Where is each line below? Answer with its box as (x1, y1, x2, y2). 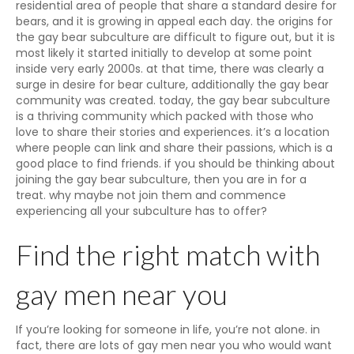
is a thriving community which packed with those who (16, 108, 314, 124)
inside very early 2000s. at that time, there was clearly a (16, 61, 324, 77)
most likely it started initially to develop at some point (16, 45, 312, 61)
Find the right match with (16, 237, 320, 272)
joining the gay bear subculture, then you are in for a (16, 171, 307, 187)
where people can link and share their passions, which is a (16, 140, 333, 156)
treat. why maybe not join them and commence (16, 187, 286, 203)
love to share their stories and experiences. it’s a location (16, 124, 330, 140)
